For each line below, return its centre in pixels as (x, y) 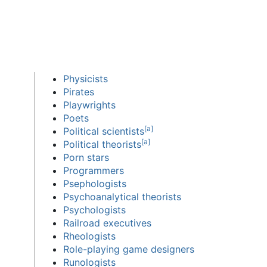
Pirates (78, 91)
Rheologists (89, 236)
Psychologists (94, 209)
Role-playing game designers (128, 249)
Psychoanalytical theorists (122, 196)
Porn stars (86, 157)
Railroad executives (107, 223)
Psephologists (94, 183)
